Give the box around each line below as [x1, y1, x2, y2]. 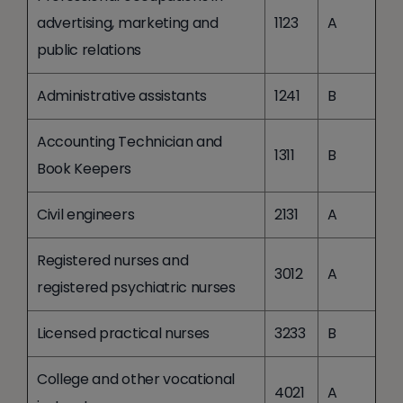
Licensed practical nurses [37, 322, 210, 344]
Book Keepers [37, 157, 132, 179]
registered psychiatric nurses [37, 276, 236, 298]
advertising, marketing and [37, 12, 219, 33]
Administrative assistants [37, 85, 207, 106]
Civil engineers [37, 203, 135, 225]
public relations [37, 39, 141, 60]
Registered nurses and [37, 249, 189, 271]
